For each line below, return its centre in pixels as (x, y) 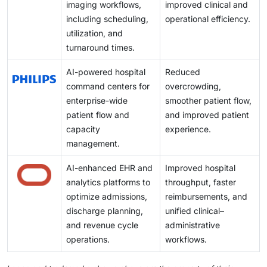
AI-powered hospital (106, 72)
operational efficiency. (208, 19)
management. (93, 144)
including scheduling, (107, 19)
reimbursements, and (206, 197)
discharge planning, (105, 211)
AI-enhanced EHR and (109, 168)
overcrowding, (193, 86)
